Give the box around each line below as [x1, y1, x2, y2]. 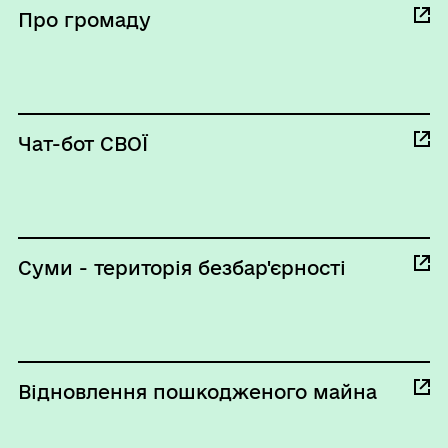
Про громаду [17, 8, 151, 31]
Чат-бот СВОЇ [17, 132, 148, 155]
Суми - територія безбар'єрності [17, 256, 346, 279]
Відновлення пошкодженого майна [17, 380, 377, 403]
